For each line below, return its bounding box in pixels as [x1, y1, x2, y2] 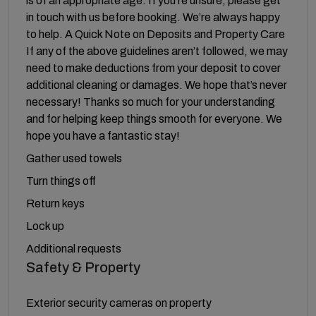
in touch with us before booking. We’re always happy [26, 11, 280, 23]
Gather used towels [26, 152, 122, 164]
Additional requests [26, 242, 121, 255]
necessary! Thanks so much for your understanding [26, 95, 275, 108]
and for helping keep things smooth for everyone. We [26, 112, 282, 125]
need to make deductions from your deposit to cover [26, 61, 281, 74]
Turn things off [26, 174, 96, 187]
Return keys [26, 197, 85, 209]
